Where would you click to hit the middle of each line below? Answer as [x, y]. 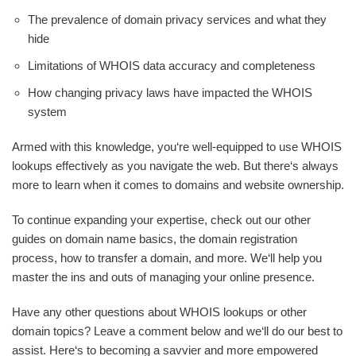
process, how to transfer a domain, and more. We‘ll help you [167, 258]
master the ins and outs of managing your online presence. [163, 277]
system [47, 112]
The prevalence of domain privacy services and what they [177, 19]
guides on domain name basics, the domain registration [155, 239]
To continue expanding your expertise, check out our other [161, 220]
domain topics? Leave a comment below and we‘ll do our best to [177, 331]
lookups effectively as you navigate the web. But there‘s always [175, 166]
